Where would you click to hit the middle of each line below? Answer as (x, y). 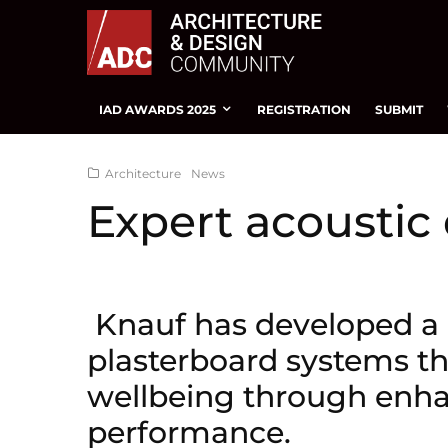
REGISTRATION (304, 109)
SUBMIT (399, 109)
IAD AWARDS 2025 (157, 109)
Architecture (143, 173)
